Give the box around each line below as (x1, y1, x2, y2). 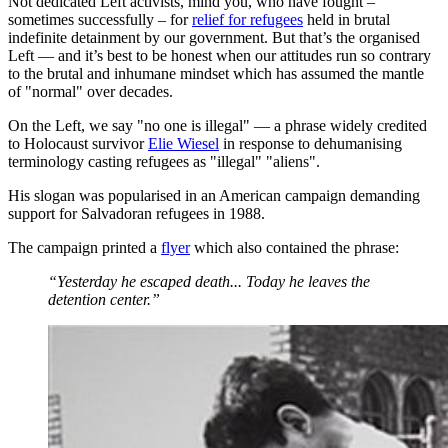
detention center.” (48, 291, 160, 309)
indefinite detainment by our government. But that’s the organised (8, 29, 420, 47)
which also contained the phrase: (190, 239, 399, 257)
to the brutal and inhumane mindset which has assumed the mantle (8, 65, 424, 83)
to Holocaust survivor (8, 135, 148, 153)
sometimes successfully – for (8, 11, 192, 29)
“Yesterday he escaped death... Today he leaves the (48, 273, 370, 291)
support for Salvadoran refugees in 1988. (8, 205, 265, 223)
